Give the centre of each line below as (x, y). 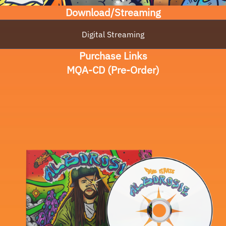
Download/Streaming (113, 13)
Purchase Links (113, 56)
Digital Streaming (113, 35)
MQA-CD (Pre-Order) (113, 70)
